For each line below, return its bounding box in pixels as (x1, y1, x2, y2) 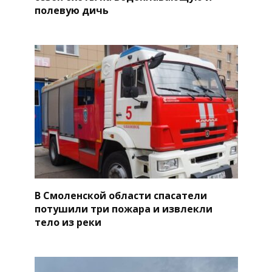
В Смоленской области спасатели (34, 188, 207, 202)
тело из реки (34, 215, 101, 229)
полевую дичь (34, 3, 109, 17)
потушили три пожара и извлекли (34, 202, 212, 216)
